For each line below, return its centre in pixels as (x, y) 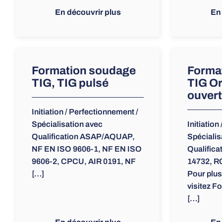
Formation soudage (84, 71)
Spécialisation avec (67, 124)
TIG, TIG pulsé (70, 83)
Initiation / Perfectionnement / (85, 112)
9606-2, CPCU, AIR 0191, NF (84, 162)
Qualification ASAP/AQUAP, (83, 137)
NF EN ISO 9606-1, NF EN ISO (87, 149)
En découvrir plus (88, 12)
